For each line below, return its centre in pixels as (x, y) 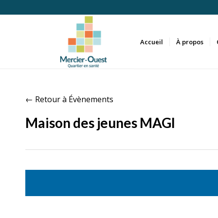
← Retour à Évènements (69, 99)
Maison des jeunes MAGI (100, 123)
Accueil (152, 42)
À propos (190, 42)
